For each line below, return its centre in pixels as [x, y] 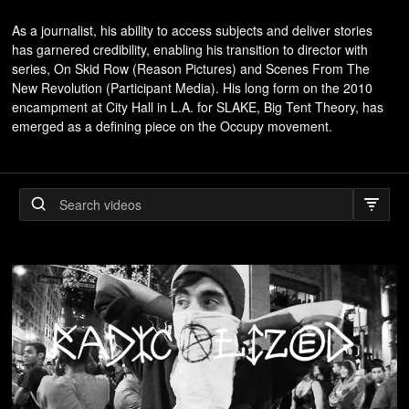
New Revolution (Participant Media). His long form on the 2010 [193, 88]
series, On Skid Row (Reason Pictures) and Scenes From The [191, 68]
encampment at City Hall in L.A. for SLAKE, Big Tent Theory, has [198, 107]
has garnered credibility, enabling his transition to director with [190, 49]
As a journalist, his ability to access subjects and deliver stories [193, 30]
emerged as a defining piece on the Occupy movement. [173, 126]
